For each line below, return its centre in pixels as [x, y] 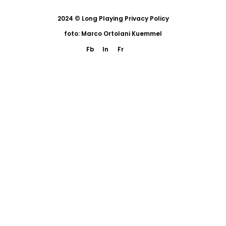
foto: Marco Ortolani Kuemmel [113, 34]
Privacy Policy [147, 18]
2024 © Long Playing [91, 18]
